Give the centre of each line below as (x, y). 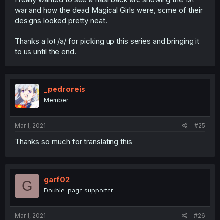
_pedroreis (65, 89)
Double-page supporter (78, 190)
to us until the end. (45, 51)
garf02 (57, 179)
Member (56, 100)
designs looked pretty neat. (61, 20)
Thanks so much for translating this (73, 141)
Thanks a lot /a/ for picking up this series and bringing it (107, 41)
